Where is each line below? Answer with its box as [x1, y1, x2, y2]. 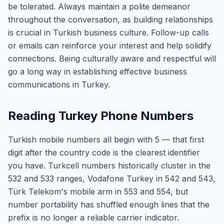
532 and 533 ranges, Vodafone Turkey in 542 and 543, [8, 173, 215, 183]
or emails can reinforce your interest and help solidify [8, 40, 211, 50]
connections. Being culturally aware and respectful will [8, 53, 216, 63]
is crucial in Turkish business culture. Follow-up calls [8, 27, 209, 37]
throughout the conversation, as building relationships [8, 14, 213, 24]
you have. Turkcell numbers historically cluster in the [8, 160, 210, 170]
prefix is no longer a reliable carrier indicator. [8, 212, 179, 222]
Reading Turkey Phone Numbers [8, 108, 193, 123]
